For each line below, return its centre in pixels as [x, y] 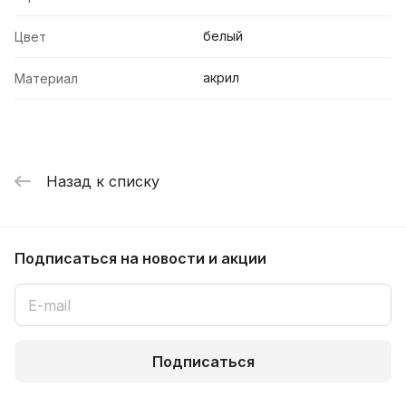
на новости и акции [193, 258]
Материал [46, 79]
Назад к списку [103, 181]
